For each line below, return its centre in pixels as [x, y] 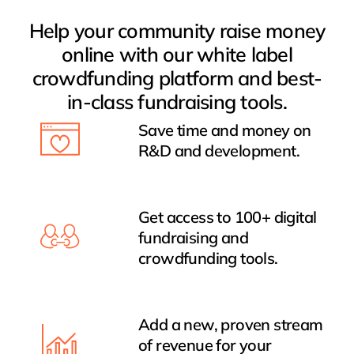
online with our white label [177, 55]
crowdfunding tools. [208, 258]
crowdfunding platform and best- [177, 78]
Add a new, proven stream [230, 325]
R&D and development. [218, 151]
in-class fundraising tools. [177, 102]
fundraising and [193, 238]
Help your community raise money [177, 31]
